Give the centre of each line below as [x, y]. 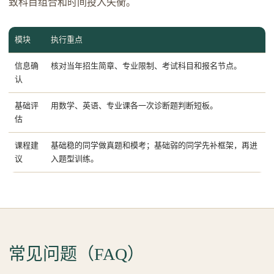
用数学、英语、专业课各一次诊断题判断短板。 [134, 106]
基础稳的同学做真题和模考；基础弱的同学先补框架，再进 [154, 145]
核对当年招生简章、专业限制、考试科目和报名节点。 [146, 66]
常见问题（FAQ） [76, 254]
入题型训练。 [75, 159]
